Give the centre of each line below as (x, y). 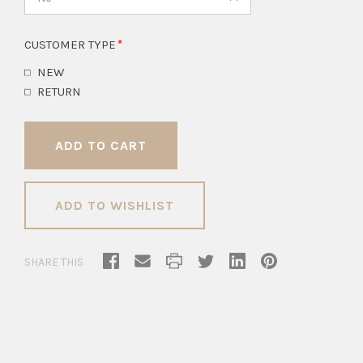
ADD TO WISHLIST (115, 206)
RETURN (59, 92)
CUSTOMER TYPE (72, 45)
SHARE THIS (54, 262)
